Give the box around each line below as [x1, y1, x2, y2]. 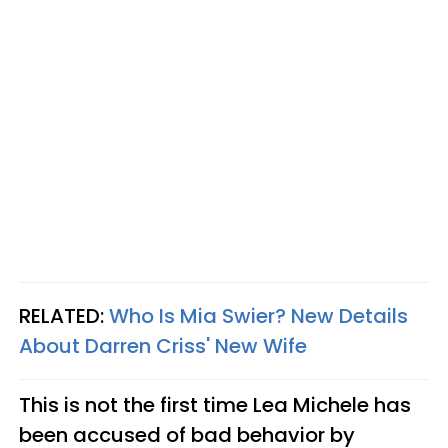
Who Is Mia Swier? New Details [109, 301, 408, 330]
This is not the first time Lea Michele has [19, 390, 411, 419]
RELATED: [19, 301, 109, 330]
